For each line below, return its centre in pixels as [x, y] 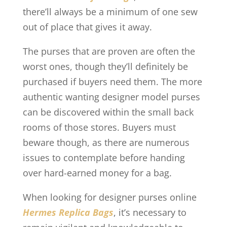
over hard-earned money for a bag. [97, 173]
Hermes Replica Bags [68, 212]
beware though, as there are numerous [106, 142]
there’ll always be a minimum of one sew [110, 12]
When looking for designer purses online [109, 197]
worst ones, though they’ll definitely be [105, 66]
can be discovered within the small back [108, 112]
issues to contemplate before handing [104, 158]
